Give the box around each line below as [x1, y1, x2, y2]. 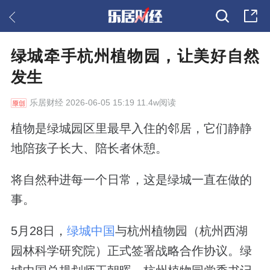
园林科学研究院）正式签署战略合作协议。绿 [10, 243, 252, 257]
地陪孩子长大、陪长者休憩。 [10, 141, 168, 155]
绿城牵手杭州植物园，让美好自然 [10, 47, 260, 66]
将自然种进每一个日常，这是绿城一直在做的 [10, 172, 252, 186]
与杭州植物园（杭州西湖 [115, 224, 248, 237]
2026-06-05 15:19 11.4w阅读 [63, 98, 176, 108]
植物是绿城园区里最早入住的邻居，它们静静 [10, 121, 252, 135]
